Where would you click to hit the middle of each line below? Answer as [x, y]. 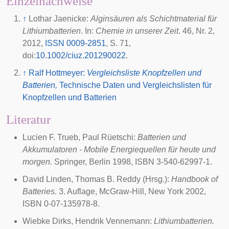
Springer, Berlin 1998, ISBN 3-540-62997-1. [132, 162]
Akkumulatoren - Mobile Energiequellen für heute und [119, 150]
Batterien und [162, 138]
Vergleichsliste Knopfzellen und [144, 73]
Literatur [28, 120]
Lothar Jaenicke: [60, 19]
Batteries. [40, 192]
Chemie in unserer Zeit [137, 31]
